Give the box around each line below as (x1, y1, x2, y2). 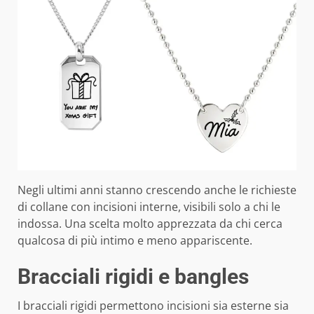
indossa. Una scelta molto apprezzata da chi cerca (18, 215, 282, 231)
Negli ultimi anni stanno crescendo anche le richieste (18, 182, 296, 198)
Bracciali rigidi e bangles (18, 264, 249, 289)
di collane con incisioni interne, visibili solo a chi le (18, 198, 280, 214)
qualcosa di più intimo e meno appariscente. (18, 232, 252, 248)
